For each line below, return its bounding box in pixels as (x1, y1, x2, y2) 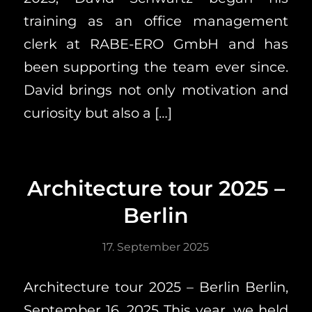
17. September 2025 (102, 240, 210, 253)
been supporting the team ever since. (23, 58, 289, 76)
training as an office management (23, 13, 289, 30)
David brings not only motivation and (23, 81, 289, 99)
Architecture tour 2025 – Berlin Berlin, (23, 278, 289, 295)
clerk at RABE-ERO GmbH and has (23, 36, 289, 53)
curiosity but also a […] (23, 104, 172, 122)
